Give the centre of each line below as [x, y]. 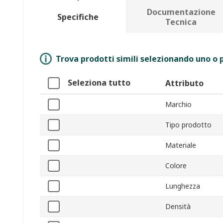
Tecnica [181, 22]
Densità [178, 207]
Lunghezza [183, 186]
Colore [176, 166]
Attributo [184, 83]
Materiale [181, 145]
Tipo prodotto [188, 125]
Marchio [178, 105]
